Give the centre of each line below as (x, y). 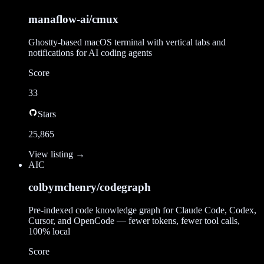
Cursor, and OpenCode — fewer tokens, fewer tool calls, (134, 220)
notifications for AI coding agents (90, 52)
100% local (49, 231)
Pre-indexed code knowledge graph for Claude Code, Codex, (142, 210)
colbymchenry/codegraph (90, 187)
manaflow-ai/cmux (73, 19)
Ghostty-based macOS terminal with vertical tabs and (127, 42)
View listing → (57, 154)
